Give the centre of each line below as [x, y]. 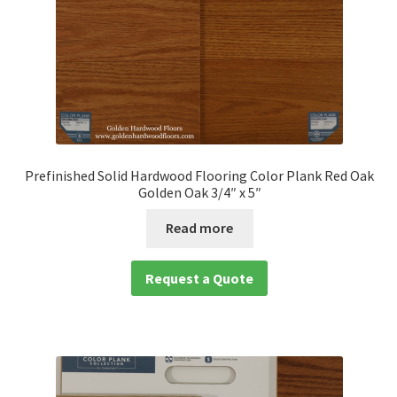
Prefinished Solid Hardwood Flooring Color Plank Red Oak [200, 175]
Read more [200, 228]
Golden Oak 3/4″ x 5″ [199, 192]
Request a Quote [200, 278]
